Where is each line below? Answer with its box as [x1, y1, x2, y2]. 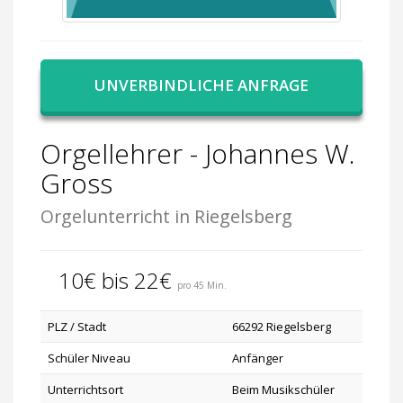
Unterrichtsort [48, 381, 123, 398]
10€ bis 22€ [58, 265, 177, 295]
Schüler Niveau [48, 350, 130, 366]
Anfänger [232, 350, 283, 366]
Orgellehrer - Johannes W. [40, 135, 355, 172]
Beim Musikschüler [232, 381, 335, 398]
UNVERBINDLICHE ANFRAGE [94, 75, 309, 95]
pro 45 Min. [177, 279, 227, 291]
